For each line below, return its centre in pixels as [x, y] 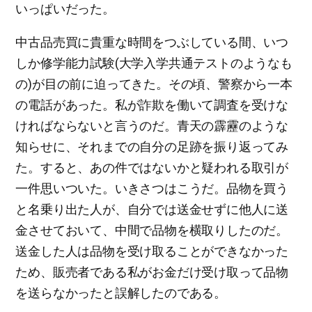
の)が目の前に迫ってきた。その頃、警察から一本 [154, 84]
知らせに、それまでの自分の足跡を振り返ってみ [152, 146]
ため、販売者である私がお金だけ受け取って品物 [152, 272]
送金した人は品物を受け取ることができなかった [152, 251]
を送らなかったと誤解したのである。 [121, 292]
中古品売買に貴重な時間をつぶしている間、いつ [152, 42]
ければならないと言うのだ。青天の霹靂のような [152, 125]
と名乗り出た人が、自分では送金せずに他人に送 [152, 209]
